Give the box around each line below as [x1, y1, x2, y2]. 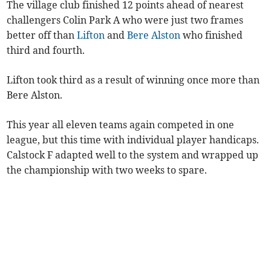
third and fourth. [7, 44, 85, 57]
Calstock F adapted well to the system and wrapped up [7, 149, 259, 162]
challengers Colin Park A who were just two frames [7, 14, 244, 27]
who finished [180, 29, 243, 42]
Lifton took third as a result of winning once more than [7, 74, 260, 87]
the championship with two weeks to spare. [7, 164, 207, 177]
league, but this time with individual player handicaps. [7, 134, 260, 146]
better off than [7, 29, 77, 42]
